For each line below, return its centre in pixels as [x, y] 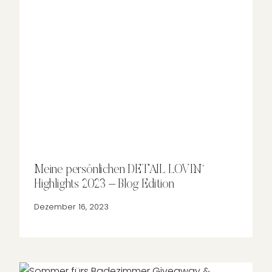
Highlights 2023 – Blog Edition [104, 184]
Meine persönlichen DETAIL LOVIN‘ [119, 170]
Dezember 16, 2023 [71, 206]
